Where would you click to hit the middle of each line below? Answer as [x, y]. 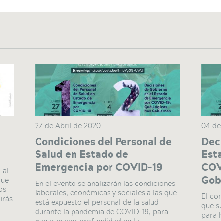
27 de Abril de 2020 [68, 125]
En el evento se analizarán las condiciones [105, 183]
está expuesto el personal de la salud [97, 202]
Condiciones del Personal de [104, 141]
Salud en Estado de [82, 154]
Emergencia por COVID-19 [99, 167]
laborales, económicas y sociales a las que [106, 192]
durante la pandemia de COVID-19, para [102, 211]
